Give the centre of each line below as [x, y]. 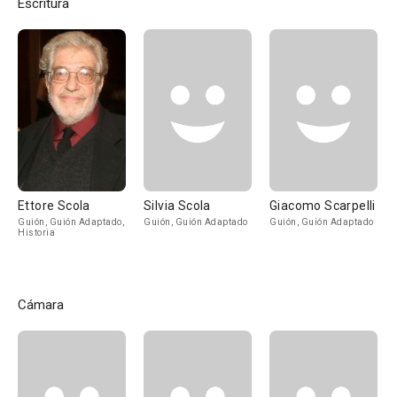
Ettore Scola [54, 206]
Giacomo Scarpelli [323, 206]
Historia [36, 233]
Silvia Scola [177, 206]
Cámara [41, 305]
